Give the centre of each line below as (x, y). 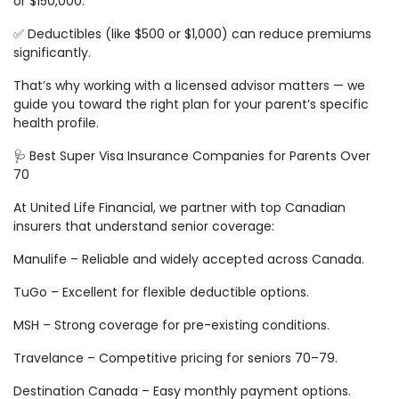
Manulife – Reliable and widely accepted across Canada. (189, 260)
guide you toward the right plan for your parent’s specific (191, 105)
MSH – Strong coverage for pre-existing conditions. (171, 326)
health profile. (56, 123)
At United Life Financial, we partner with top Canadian (179, 208)
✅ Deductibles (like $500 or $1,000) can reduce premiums (192, 34)
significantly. (52, 53)
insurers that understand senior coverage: (144, 227)
